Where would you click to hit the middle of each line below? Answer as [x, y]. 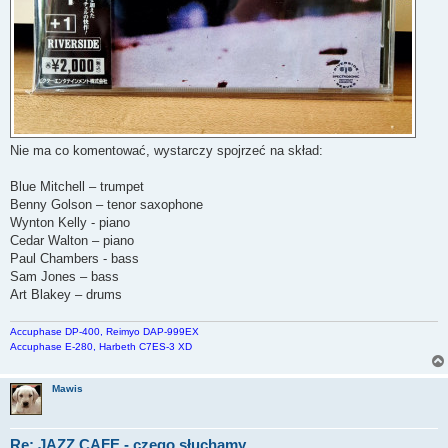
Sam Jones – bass [64, 276]
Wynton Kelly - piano [70, 222]
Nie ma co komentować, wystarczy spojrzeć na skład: [166, 150]
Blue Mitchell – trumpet [77, 186]
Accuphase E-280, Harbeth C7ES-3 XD [101, 347]
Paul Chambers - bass [74, 258]
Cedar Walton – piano [72, 240]
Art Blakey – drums [66, 294]
